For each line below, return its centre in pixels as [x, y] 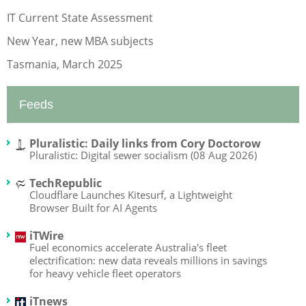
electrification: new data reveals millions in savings [148, 260]
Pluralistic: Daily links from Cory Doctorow [145, 143]
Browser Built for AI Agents [93, 207]
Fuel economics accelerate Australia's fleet [128, 247]
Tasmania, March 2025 [65, 64]
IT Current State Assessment [80, 17]
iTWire [46, 235]
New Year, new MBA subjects [80, 41]
